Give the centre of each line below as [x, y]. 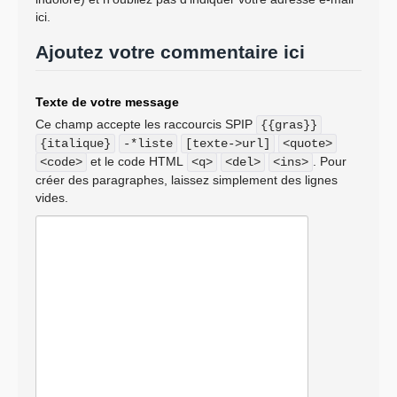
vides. [52, 197]
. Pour [330, 161]
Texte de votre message [107, 101]
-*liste [148, 143]
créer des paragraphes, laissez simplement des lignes [187, 179]
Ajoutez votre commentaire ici [170, 51]
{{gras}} [289, 125]
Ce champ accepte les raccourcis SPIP [146, 124]
